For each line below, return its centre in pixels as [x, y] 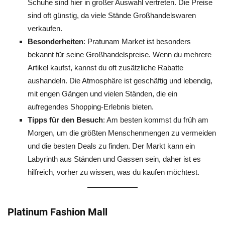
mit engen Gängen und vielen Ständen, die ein [102, 94]
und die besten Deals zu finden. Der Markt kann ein [111, 146]
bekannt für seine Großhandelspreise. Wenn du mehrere [120, 54]
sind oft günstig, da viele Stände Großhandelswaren [112, 15]
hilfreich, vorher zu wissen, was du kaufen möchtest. [114, 172]
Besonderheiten [55, 41]
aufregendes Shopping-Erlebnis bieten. [91, 107]
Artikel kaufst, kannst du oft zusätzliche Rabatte [105, 68]
